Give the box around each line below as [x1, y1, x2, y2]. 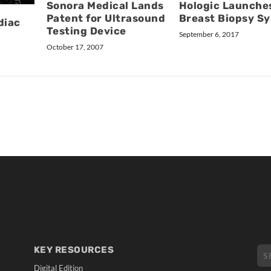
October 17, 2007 [46, 42, 103, 51]
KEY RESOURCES [33, 244, 114, 255]
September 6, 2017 [178, 29, 239, 39]
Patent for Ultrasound [46, 11, 166, 24]
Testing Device [46, 24, 126, 37]
